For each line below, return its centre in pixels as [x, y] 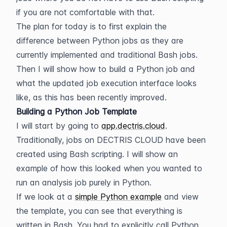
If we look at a [46, 197]
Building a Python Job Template [77, 111]
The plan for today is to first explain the [91, 26]
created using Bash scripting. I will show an [97, 154]
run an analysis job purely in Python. [84, 182]
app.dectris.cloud [133, 126]
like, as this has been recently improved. [91, 97]
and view [180, 197]
